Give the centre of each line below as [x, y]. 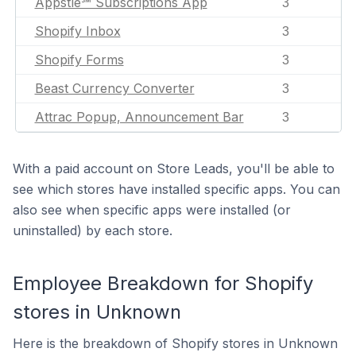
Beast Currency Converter [114, 88]
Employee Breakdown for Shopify [163, 283]
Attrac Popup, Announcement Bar [139, 117]
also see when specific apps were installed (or [152, 210]
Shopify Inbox [77, 31]
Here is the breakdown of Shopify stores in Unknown [175, 343]
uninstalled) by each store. [93, 230]
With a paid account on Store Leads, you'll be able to [174, 168]
